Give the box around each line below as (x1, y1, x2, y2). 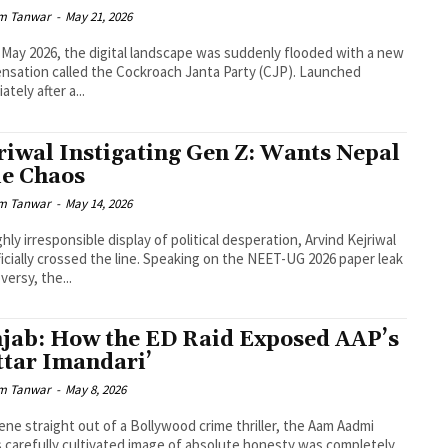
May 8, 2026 (65, 381, 127, 399)
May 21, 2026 (65, 7, 133, 25)
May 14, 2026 (65, 194, 133, 212)
